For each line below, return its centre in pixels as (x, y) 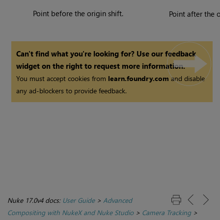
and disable (187, 79)
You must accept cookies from (62, 79)
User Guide (79, 200)
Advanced (118, 200)
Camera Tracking (166, 213)
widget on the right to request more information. (101, 66)
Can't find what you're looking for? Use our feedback (106, 54)
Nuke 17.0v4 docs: (35, 200)
